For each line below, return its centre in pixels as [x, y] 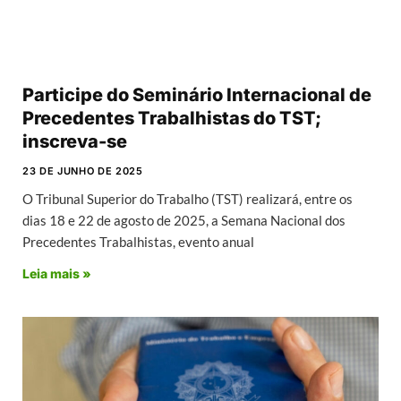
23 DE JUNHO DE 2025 [83, 171]
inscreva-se [75, 142]
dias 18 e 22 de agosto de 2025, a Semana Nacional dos [184, 221]
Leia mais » [57, 274]
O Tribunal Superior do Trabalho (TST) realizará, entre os [188, 199]
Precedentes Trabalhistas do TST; [172, 119]
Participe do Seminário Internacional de [197, 95]
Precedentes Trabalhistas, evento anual [138, 242]
